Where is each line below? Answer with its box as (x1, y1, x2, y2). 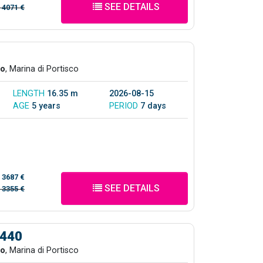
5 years (32, 100, 60, 111)
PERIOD (109, 100, 140, 111)
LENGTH (13, 88, 47, 99)
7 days (140, 100, 166, 111)
